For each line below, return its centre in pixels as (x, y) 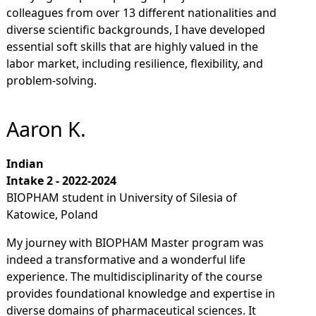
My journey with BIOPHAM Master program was (135, 243)
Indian (25, 164)
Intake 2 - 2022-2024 (61, 181)
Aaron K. (46, 129)
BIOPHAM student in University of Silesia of (121, 197)
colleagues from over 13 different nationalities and (141, 13)
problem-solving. (51, 80)
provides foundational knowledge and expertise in (140, 293)
